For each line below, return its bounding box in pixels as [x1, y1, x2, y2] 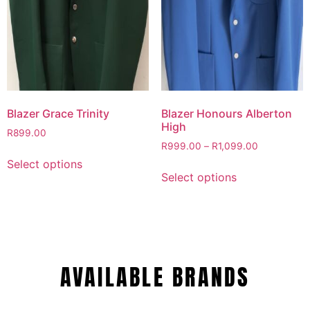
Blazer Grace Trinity [7, 107, 109, 121]
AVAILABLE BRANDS [60, 260, 250, 295]
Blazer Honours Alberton [161, 107, 292, 121]
